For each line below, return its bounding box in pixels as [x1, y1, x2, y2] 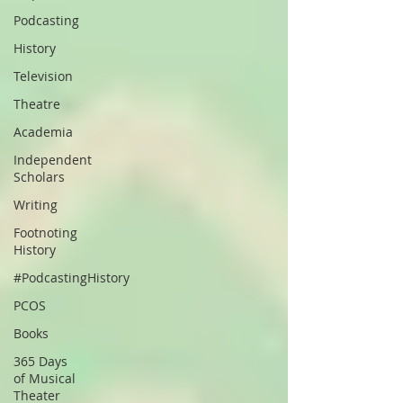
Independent [13, 151, 92, 168]
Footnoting [13, 224, 77, 241]
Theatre [13, 95, 60, 112]
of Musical [13, 370, 76, 387]
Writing [13, 196, 58, 213]
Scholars [13, 168, 65, 185]
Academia [13, 123, 73, 140]
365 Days [13, 353, 67, 370]
